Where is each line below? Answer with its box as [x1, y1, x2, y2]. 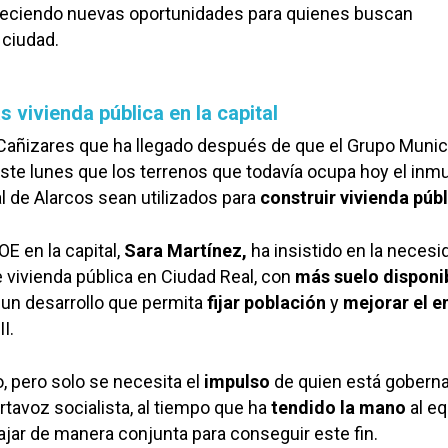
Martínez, [167, 240, 247, 261]
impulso [204, 371, 270, 392]
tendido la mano [271, 397, 406, 418]
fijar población [207, 292, 326, 313]
